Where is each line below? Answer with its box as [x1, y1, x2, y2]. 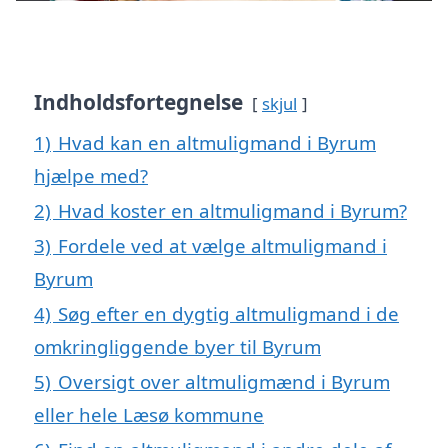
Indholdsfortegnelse [34, 88, 243, 117]
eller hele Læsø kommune [34, 402, 264, 428]
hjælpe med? [34, 163, 148, 189]
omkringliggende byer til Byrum [34, 334, 321, 360]
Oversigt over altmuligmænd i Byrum [58, 369, 390, 395]
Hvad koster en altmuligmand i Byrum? [58, 198, 407, 224]
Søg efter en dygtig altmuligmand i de [58, 301, 399, 327]
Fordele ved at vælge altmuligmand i [58, 233, 387, 259]
